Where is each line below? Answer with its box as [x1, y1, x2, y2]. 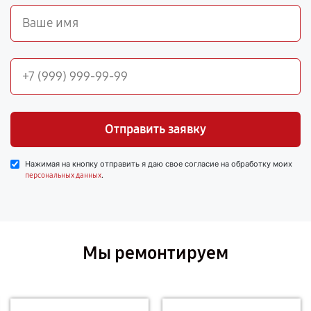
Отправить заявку [105, 121, 206, 137]
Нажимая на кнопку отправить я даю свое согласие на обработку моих [25, 159, 292, 169]
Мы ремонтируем [83, 242, 228, 264]
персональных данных [25, 171, 101, 180]
